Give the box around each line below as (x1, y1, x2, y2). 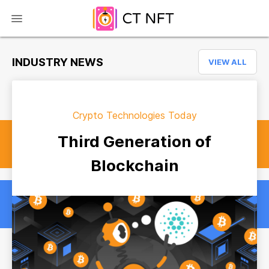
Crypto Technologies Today (72, 109, 197, 121)
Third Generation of (58, 132, 211, 151)
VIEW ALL (208, 57, 247, 67)
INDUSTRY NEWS (12, 55, 103, 68)
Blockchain (90, 156, 179, 175)
